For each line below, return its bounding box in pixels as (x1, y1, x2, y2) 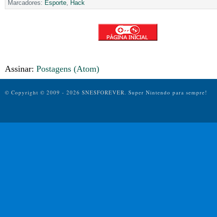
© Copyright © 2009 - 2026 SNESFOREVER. (5, 88, 128, 96)
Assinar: (5, 63, 36, 74)
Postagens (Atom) (36, 63, 99, 74)
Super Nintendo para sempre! (128, 88, 207, 96)
